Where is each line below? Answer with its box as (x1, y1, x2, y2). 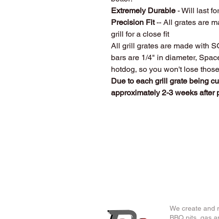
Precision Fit (111, 17, 156, 27)
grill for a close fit (111, 29, 169, 39)
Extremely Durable (111, 5, 177, 15)
